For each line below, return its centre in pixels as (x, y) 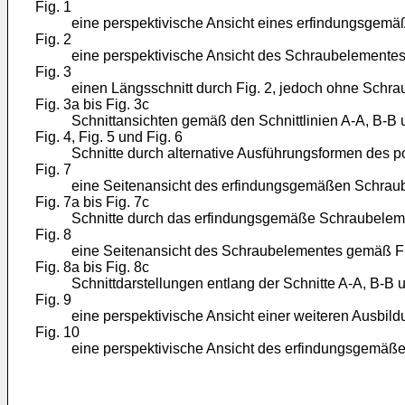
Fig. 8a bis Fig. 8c (92, 267)
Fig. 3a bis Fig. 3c (92, 104)
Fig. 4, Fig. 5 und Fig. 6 (109, 137)
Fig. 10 (57, 332)
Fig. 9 (53, 300)
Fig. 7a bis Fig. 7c (92, 202)
